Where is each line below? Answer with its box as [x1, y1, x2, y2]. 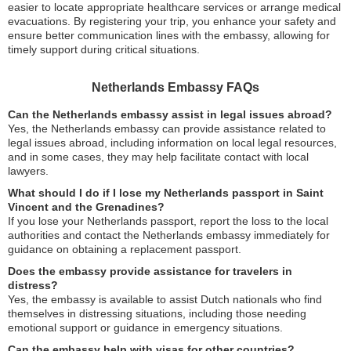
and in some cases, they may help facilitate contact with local [8, 150, 309, 164]
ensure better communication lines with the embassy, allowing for [8, 29, 330, 42]
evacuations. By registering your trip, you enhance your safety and [8, 15, 336, 28]
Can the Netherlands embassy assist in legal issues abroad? [8, 108, 332, 121]
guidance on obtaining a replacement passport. [8, 243, 241, 256]
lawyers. [8, 165, 49, 178]
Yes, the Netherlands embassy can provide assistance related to [8, 122, 326, 136]
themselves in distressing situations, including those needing [8, 307, 306, 320]
